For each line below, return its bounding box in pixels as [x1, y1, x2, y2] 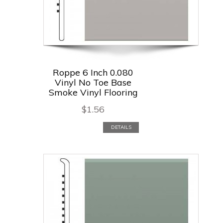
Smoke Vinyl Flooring [48, 86, 138, 98]
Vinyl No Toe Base [55, 76, 131, 88]
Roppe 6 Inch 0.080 [53, 66, 133, 78]
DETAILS [111, 123, 131, 130]
